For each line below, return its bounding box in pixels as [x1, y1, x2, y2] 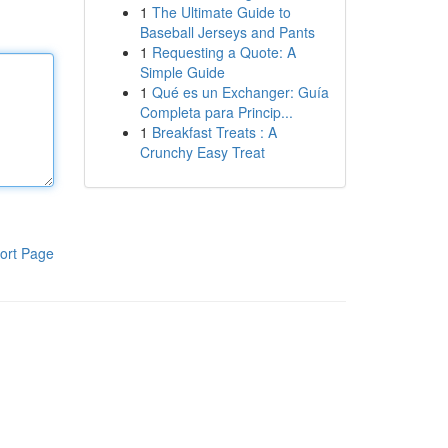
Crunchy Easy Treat [139, 142, 265, 162]
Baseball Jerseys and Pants [139, 22, 315, 42]
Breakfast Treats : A [151, 122, 277, 142]
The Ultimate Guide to [151, 2, 291, 22]
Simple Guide [139, 62, 225, 82]
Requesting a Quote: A [151, 42, 296, 62]
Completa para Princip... [139, 102, 293, 122]
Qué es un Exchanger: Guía [151, 82, 329, 102]
